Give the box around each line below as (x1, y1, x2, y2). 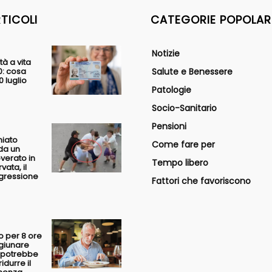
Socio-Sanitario (152, 102, 217, 115)
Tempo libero (152, 157, 208, 169)
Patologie (152, 84, 191, 97)
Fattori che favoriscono (152, 175, 251, 188)
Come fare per (152, 138, 215, 151)
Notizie (152, 47, 180, 60)
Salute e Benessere (152, 66, 233, 78)
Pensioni (152, 120, 186, 133)
